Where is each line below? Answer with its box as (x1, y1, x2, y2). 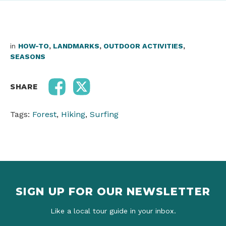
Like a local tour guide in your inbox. (50, 207, 176, 215)
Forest (32, 109, 56, 120)
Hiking (61, 109, 85, 120)
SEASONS (10, 52, 45, 61)
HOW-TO (18, 42, 49, 50)
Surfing (90, 109, 119, 120)
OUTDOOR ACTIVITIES (103, 42, 183, 50)
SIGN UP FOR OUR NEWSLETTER (16, 185, 210, 198)
